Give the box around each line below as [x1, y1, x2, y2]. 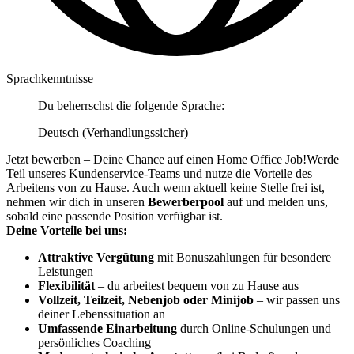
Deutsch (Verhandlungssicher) [38, 125, 188, 139]
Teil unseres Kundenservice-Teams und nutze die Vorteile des [6, 166, 312, 180]
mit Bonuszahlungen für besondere [154, 250, 331, 264]
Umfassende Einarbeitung [38, 321, 177, 335]
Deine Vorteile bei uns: [6, 223, 127, 237]
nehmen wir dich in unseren [6, 194, 148, 209]
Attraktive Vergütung [38, 250, 154, 264]
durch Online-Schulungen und [177, 321, 331, 335]
